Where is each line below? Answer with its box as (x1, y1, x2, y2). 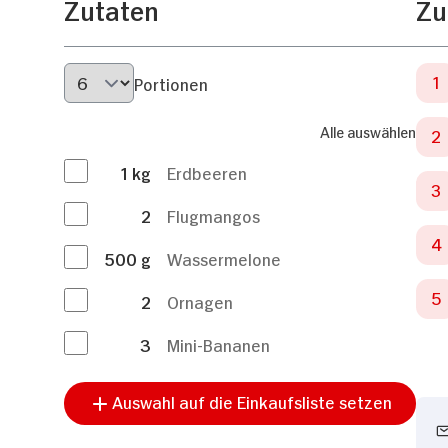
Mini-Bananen (167, 333, 270, 356)
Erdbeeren (167, 161, 247, 184)
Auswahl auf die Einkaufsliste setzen (112, 390, 392, 413)
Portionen (134, 71, 208, 94)
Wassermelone (167, 247, 281, 270)
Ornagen (167, 290, 233, 313)
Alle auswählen (320, 121, 416, 141)
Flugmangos (167, 204, 260, 227)
